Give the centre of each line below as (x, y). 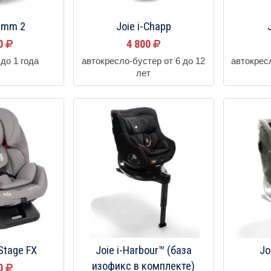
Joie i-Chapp (143, 26)
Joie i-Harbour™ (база (143, 251)
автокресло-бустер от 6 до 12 (144, 61)
